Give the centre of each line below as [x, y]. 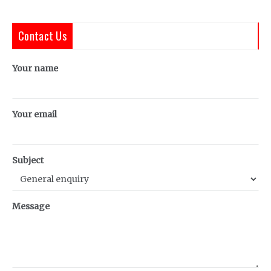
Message [31, 207]
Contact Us [42, 36]
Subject [28, 161]
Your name [35, 69]
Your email [34, 115]
